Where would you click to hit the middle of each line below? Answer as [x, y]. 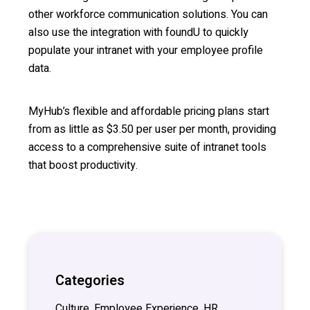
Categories [90, 281]
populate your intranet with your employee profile [146, 51]
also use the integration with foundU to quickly [138, 33]
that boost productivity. [83, 166]
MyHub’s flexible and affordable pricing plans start [149, 112]
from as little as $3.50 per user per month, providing [152, 130]
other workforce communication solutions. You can [148, 15]
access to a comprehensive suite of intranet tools [147, 148]
